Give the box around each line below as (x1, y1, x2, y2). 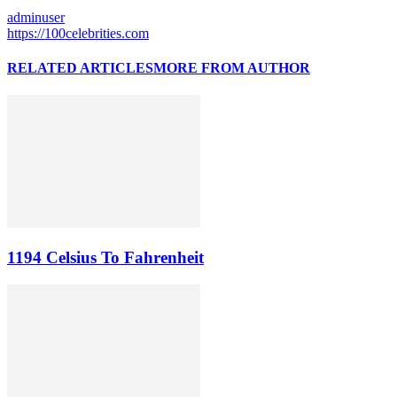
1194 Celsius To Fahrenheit (7, 247, 204, 267)
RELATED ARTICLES (7, 59, 153, 75)
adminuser (7, 9, 65, 25)
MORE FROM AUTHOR (153, 59, 310, 75)
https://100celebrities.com (7, 25, 149, 41)
